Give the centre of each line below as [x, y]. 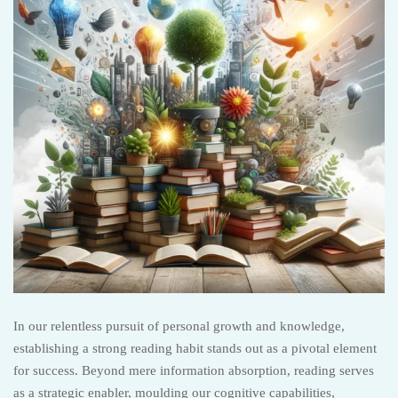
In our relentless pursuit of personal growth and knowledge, [179, 326]
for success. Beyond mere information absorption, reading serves [194, 370]
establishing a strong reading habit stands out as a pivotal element [195, 348]
